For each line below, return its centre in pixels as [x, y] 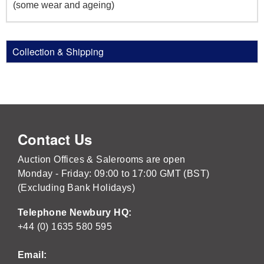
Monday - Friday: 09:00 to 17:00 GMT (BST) [114, 173]
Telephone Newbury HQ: [76, 212]
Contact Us [55, 139]
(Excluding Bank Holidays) [76, 187]
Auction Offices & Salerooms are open [102, 159]
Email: [32, 255]
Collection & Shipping [58, 51]
